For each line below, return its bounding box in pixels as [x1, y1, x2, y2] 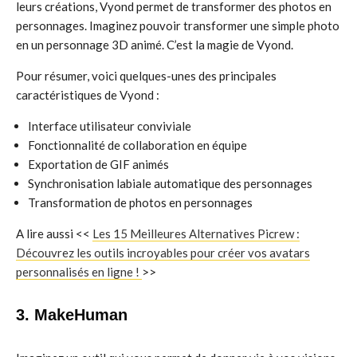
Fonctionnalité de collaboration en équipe [28, 138, 247, 152]
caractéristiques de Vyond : [16, 88, 159, 102]
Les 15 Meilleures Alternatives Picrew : [92, 226, 300, 241]
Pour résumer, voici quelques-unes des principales [16, 69, 277, 83]
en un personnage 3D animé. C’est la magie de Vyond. [16, 37, 293, 52]
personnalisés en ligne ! [16, 265, 142, 279]
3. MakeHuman [16, 306, 127, 324]
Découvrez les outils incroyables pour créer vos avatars [16, 245, 310, 260]
